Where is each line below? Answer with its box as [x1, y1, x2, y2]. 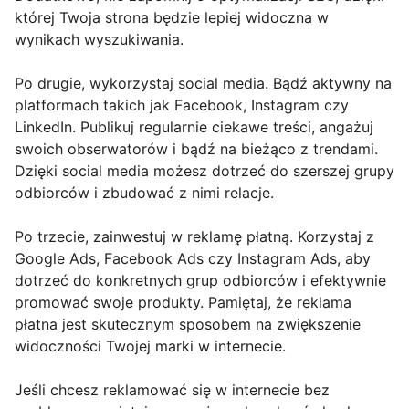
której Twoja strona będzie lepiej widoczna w [15, 8, 329, 26]
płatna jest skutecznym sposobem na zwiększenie [15, 315, 361, 333]
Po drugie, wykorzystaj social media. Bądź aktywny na [15, 74, 392, 92]
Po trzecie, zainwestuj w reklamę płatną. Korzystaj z [15, 227, 374, 246]
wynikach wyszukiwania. [15, 30, 184, 48]
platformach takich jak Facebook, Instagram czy [15, 96, 349, 114]
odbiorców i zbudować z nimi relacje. [15, 184, 274, 202]
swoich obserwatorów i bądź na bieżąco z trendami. [15, 140, 378, 158]
